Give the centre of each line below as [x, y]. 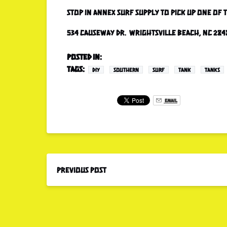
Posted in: [84, 56]
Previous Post [82, 169]
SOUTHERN [126, 70]
